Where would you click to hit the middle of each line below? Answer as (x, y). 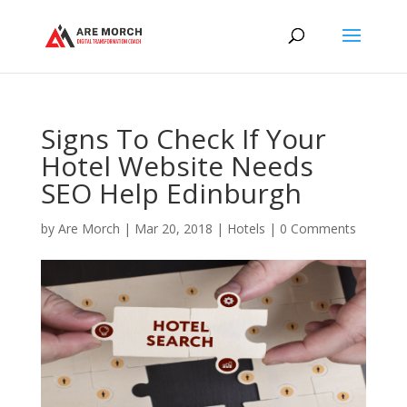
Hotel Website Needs (177, 166)
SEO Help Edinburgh (171, 193)
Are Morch (89, 228)
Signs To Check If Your (183, 139)
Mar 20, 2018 (173, 228)
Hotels (246, 228)
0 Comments (318, 228)
